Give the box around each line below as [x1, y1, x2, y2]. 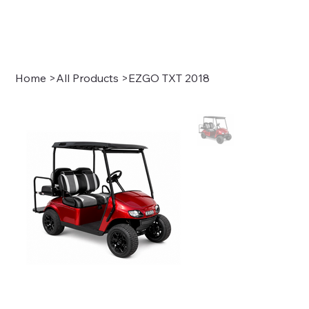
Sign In [243, 23, 279, 38]
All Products [56, 71, 119, 85]
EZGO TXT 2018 [128, 71, 210, 85]
